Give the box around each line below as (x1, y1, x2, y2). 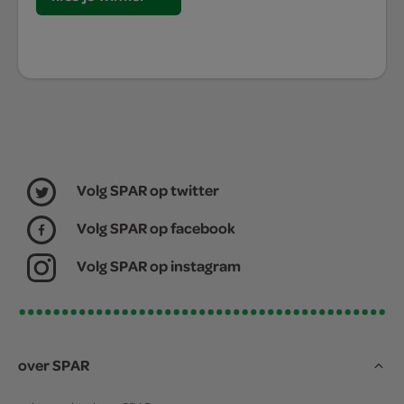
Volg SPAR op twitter (77, 179, 219, 200)
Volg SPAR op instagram (77, 255, 241, 276)
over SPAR (18, 354, 89, 375)
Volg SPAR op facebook (77, 217, 235, 238)
